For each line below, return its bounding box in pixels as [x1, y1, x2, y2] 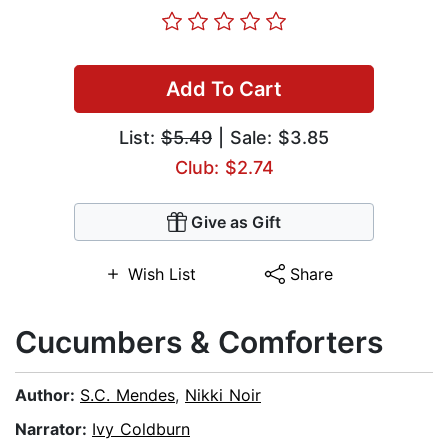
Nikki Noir [185, 385, 261, 406]
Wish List [127, 264, 196, 285]
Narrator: [15, 419, 92, 440]
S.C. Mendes [80, 385, 175, 406]
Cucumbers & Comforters [15, 324, 383, 361]
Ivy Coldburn [92, 419, 190, 440]
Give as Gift [191, 212, 281, 233]
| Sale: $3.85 [212, 127, 329, 149]
